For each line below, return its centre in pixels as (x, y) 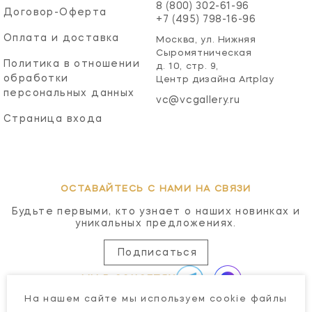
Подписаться (157, 252)
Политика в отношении (72, 64)
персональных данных (69, 93)
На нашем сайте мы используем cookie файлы (156, 299)
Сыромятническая (204, 53)
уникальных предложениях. (156, 223)
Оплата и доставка (62, 38)
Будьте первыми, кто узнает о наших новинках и (156, 211)
